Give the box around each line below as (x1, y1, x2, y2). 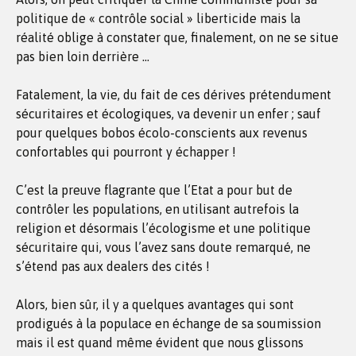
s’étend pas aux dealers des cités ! (16, 259, 210, 273)
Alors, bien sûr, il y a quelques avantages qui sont (16, 297, 294, 311)
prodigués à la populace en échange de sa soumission (16, 316, 321, 331)
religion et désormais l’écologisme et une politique (16, 221, 311, 235)
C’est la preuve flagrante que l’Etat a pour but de (16, 183, 292, 197)
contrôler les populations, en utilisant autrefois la (16, 202, 299, 216)
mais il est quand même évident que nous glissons (16, 335, 304, 350)
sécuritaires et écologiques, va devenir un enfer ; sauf (16, 106, 321, 121)
